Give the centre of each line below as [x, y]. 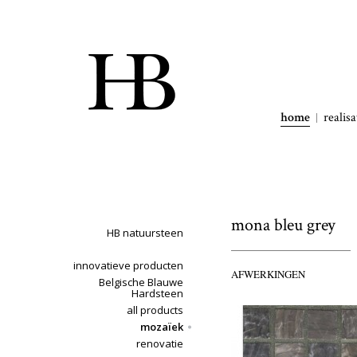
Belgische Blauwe [141, 282]
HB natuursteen [145, 233]
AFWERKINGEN [268, 274]
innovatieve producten [128, 265]
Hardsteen [157, 293]
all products [155, 310]
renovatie [160, 343]
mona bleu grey [283, 225]
